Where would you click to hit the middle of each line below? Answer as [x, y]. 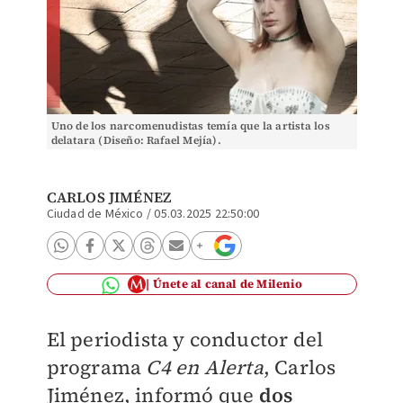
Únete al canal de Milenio [227, 284]
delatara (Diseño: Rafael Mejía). [136, 140]
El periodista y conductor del [185, 339]
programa [96, 367]
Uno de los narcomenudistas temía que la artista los [190, 126]
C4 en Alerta [205, 367]
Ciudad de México [95, 214]
